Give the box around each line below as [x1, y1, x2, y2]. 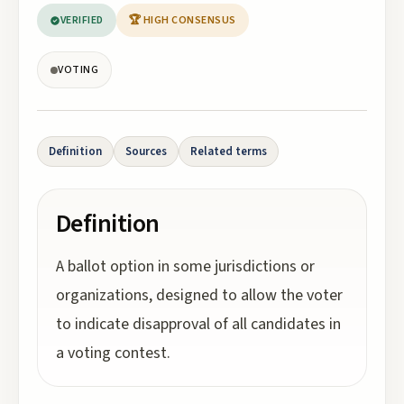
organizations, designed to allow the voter [56, 284, 343, 307]
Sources [125, 143, 167, 160]
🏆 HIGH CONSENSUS [128, 13, 236, 28]
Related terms [190, 143, 267, 160]
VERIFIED [60, 13, 104, 28]
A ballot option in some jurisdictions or [56, 255, 315, 278]
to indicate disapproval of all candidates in [56, 313, 341, 335]
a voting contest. [56, 342, 170, 364]
